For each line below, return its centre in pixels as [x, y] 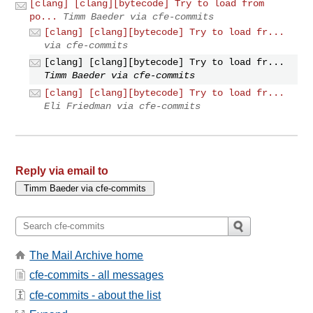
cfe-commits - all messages [97, 275]
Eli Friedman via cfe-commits [123, 106]
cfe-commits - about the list [95, 295]
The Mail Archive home [87, 255]
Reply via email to [62, 170]
